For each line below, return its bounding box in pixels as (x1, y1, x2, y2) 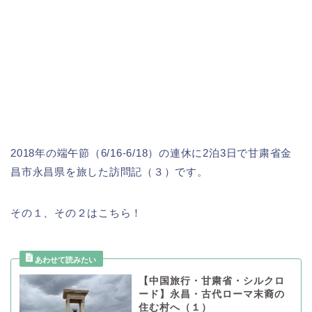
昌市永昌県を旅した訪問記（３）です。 (10, 166, 208, 178)
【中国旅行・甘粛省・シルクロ (138, 276, 285, 287)
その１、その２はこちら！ (10, 207, 143, 219)
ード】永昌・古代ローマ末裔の (138, 289, 285, 300)
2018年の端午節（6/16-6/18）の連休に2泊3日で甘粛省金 (10, 147, 292, 159)
